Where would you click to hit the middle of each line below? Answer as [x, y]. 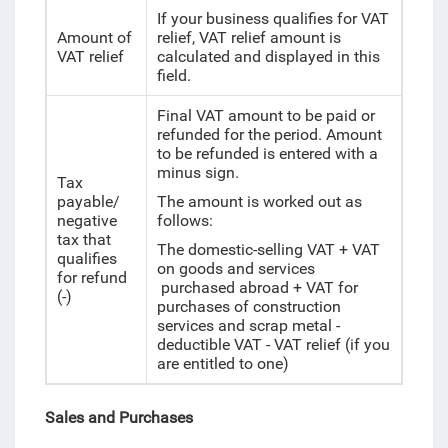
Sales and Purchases [118, 417]
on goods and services [235, 268]
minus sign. [197, 172]
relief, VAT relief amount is [248, 37]
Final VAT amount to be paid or [265, 115]
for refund [91, 277]
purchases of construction [248, 306]
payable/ [88, 201]
